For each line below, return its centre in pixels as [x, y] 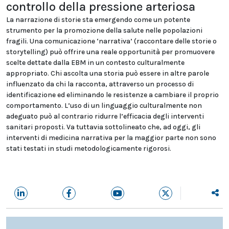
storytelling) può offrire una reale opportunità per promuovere [110, 52]
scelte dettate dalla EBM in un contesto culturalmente [95, 63]
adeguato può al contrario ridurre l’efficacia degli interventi [105, 116]
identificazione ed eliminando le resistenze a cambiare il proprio [112, 95]
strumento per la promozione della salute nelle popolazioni [104, 30]
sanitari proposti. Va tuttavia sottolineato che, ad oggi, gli [103, 127]
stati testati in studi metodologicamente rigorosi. [89, 148]
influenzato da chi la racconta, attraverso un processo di [100, 84]
